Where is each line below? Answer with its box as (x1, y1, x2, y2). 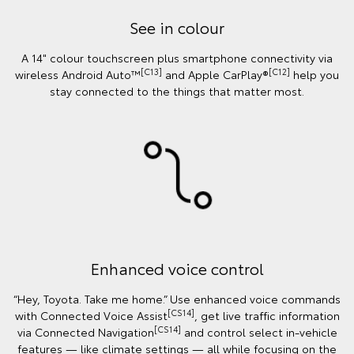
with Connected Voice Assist (14, 307, 168, 323)
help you (290, 66, 339, 83)
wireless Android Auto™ (15, 66, 141, 83)
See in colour (130, 16, 224, 39)
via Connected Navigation (17, 323, 154, 340)
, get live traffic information (194, 307, 340, 323)
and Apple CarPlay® (162, 66, 269, 83)
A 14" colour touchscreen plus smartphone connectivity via (21, 50, 333, 66)
